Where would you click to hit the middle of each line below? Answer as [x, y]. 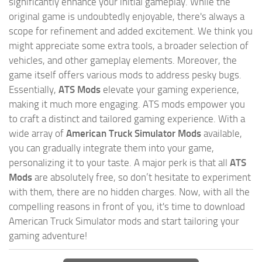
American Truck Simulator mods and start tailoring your [124, 221]
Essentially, [34, 90]
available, [222, 134]
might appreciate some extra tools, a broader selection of [129, 46]
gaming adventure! [48, 236]
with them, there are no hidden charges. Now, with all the [129, 192]
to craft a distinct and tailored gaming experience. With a [127, 119]
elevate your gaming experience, [170, 90]
